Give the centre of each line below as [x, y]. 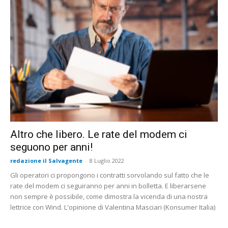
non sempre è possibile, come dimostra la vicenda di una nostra [109, 196]
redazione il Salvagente [46, 160]
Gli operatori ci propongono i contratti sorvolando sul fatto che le [110, 175]
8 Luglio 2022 [107, 160]
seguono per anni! [51, 147]
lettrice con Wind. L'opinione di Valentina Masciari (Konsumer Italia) [113, 207]
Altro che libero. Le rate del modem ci [99, 134]
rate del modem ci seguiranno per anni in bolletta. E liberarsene [108, 186]
